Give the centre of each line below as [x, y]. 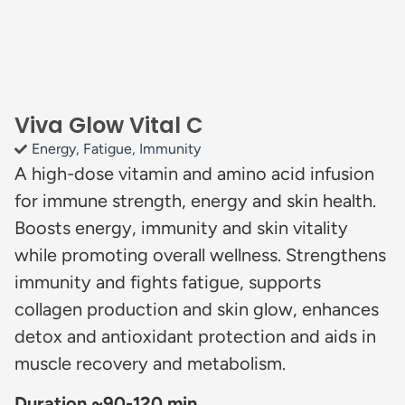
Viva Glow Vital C [109, 125]
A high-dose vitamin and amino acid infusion [194, 173]
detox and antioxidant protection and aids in [195, 336]
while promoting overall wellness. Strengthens [200, 254]
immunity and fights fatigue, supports [168, 282]
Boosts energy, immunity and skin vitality [181, 227]
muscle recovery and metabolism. [150, 363]
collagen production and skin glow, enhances [197, 309]
